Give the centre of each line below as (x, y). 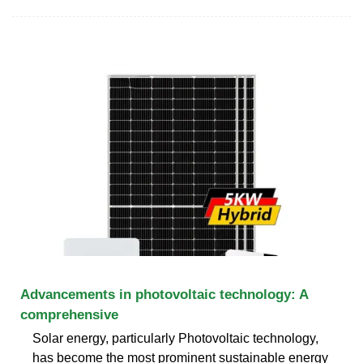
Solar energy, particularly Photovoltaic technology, (175, 338)
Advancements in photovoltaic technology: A (164, 294)
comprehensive (69, 314)
